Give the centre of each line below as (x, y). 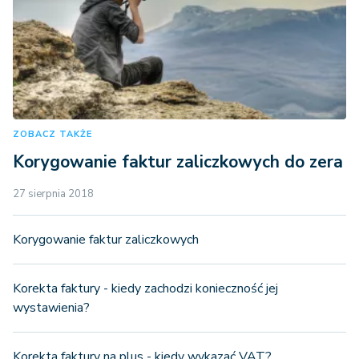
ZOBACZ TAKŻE (52, 134)
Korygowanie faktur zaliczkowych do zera (178, 161)
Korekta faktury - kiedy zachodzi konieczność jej (145, 288)
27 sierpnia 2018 (53, 194)
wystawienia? (51, 307)
